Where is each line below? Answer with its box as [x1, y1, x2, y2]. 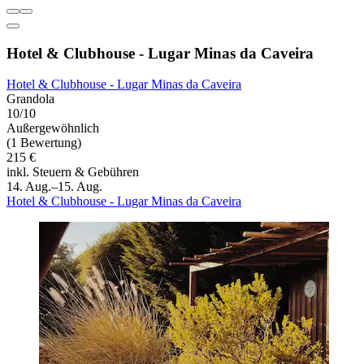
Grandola [6, 92, 54, 106]
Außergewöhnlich [6, 121, 99, 136]
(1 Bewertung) [6, 136, 81, 150]
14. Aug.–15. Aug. [6, 180, 102, 194]
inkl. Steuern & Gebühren [6, 165, 139, 180]
